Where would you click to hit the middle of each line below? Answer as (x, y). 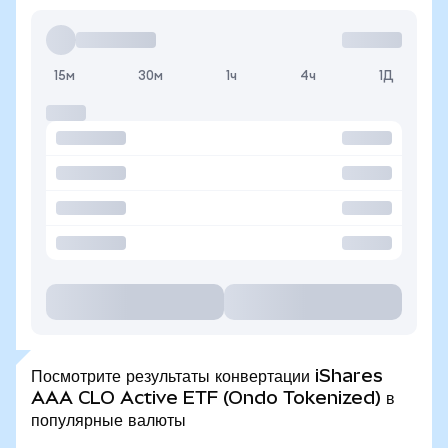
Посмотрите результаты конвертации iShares (207, 375)
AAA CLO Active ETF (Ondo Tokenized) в (213, 397)
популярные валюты (108, 419)
